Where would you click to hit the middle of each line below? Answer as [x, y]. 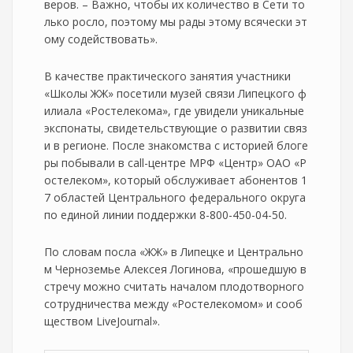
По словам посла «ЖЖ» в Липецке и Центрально [174, 252]
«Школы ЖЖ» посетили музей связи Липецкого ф [175, 93]
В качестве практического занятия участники [167, 76]
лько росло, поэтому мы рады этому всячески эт [176, 22]
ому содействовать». [101, 39]
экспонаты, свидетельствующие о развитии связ [176, 128]
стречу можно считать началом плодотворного [174, 286]
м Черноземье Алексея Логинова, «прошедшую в [175, 269]
